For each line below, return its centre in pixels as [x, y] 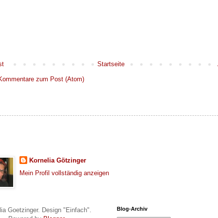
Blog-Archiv [132, 209]
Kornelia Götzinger [57, 160]
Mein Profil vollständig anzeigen [64, 173]
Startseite [111, 64]
